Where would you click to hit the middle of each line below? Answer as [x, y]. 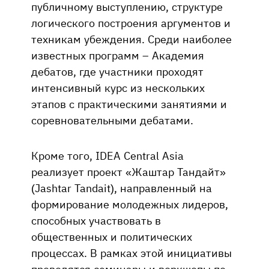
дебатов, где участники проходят [117, 71]
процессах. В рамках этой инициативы [131, 252]
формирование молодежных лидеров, [130, 204]
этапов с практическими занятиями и [129, 104]
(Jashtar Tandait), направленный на [122, 188]
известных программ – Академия [118, 55]
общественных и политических [112, 236]
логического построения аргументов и [131, 23]
